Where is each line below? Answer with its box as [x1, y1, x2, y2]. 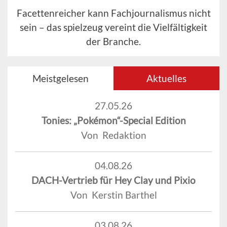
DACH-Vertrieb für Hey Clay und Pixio [31, 174, 196, 186]
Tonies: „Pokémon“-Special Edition [41, 115, 186, 127]
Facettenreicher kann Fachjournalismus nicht [16, 7, 211, 19]
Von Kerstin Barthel [70, 189, 157, 201]
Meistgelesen [32, 72, 89, 85]
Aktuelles [146, 72, 186, 85]
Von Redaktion [81, 129, 146, 141]
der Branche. [86, 35, 141, 48]
